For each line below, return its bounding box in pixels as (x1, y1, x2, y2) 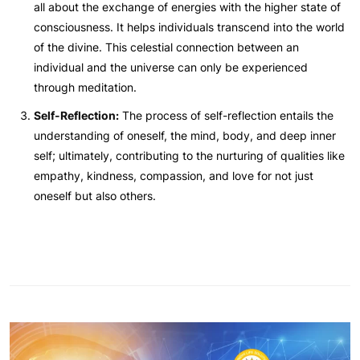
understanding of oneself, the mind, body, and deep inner (34, 128, 336, 142)
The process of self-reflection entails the (119, 108, 333, 122)
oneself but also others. (34, 188, 156, 202)
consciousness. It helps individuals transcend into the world (34, 19, 345, 34)
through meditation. (34, 80, 137, 94)
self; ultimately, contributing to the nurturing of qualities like (34, 148, 345, 162)
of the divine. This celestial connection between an (34, 39, 299, 54)
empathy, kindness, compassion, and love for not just (34, 168, 313, 182)
